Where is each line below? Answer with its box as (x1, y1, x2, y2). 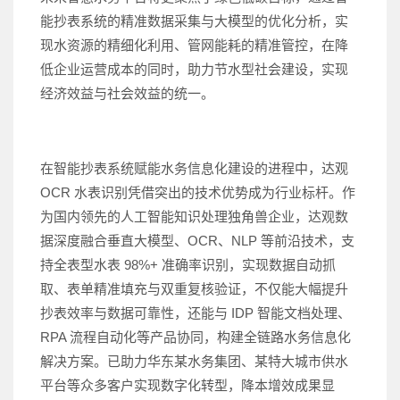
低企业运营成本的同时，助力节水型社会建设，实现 (40, 61, 348, 77)
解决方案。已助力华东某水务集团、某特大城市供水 (40, 353, 348, 369)
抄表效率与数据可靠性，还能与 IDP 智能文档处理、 (40, 304, 351, 321)
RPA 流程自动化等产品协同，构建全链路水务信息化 (40, 329, 351, 345)
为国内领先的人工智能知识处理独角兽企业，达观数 (40, 208, 348, 224)
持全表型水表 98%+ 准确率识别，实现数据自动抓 (40, 256, 336, 272)
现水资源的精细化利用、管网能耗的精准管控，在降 (40, 37, 348, 53)
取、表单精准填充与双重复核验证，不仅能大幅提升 (40, 280, 348, 296)
